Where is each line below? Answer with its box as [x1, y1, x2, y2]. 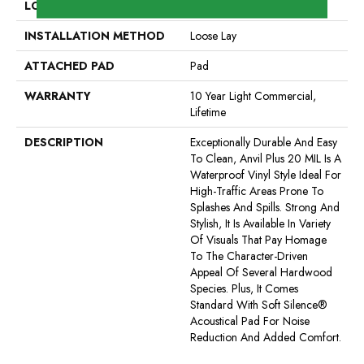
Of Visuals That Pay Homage [190, 232, 327, 249]
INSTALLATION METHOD [24, 28, 165, 45]
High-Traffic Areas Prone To [190, 183, 323, 200]
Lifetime [190, 104, 226, 121]
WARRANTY [24, 88, 91, 105]
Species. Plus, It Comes [190, 280, 298, 297]
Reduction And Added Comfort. [190, 329, 341, 346]
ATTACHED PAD [24, 58, 115, 75]
